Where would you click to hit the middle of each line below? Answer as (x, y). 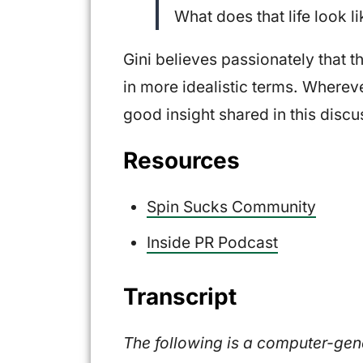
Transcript (180, 297)
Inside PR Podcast (212, 243)
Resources (181, 161)
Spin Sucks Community (231, 207)
